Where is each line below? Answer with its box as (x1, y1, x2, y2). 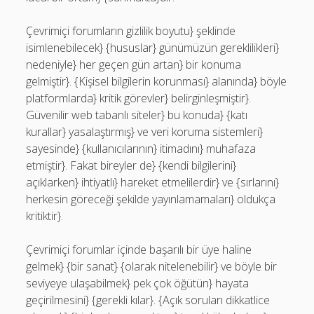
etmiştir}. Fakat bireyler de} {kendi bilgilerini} (26, 158, 237, 173)
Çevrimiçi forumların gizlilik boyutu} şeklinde (26, 23, 236, 39)
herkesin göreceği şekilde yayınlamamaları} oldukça (26, 191, 276, 207)
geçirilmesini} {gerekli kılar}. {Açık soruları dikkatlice (26, 292, 271, 308)
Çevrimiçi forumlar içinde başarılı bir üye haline (26, 242, 252, 257)
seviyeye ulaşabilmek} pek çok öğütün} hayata (26, 275, 250, 291)
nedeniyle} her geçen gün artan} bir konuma (26, 57, 242, 72)
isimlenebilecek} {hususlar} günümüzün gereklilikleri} (26, 40, 280, 55)
